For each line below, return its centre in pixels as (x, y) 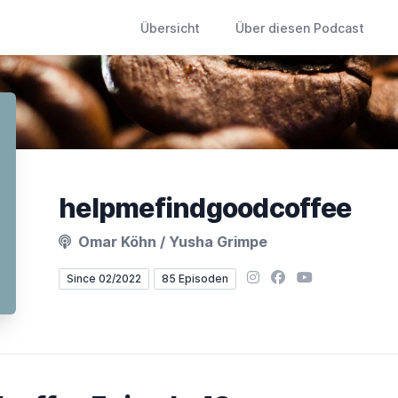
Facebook (303, 276)
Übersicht (170, 28)
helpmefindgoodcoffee (205, 208)
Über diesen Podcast (300, 28)
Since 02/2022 (104, 279)
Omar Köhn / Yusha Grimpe (171, 242)
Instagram (279, 276)
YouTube (324, 276)
